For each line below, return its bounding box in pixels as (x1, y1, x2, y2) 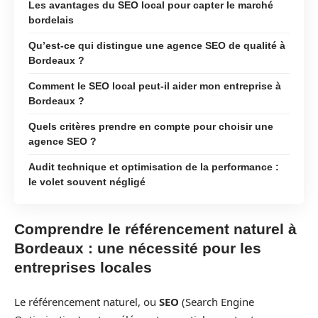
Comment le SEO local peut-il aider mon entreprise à (28, 79, 281, 92)
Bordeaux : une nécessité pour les (14, 240, 261, 256)
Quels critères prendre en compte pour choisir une (28, 120, 273, 132)
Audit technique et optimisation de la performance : (28, 160, 279, 172)
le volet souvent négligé (28, 175, 146, 187)
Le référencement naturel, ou (14, 294, 159, 309)
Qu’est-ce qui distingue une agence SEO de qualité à (28, 39, 285, 51)
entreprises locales (14, 259, 152, 275)
